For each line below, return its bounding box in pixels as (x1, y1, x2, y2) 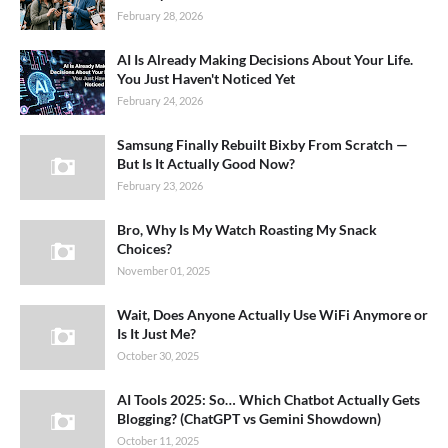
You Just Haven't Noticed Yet (117, 70, 295, 87)
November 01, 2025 (117, 264, 210, 277)
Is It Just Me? (117, 325, 196, 342)
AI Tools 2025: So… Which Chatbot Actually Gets (117, 391, 420, 408)
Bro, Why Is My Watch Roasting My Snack (117, 221, 377, 238)
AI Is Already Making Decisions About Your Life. (117, 51, 413, 68)
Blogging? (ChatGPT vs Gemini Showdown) (117, 410, 381, 427)
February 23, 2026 (117, 179, 203, 192)
